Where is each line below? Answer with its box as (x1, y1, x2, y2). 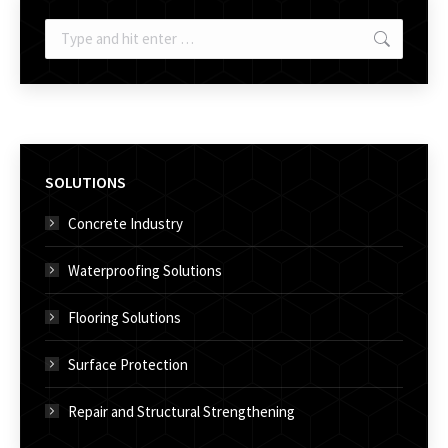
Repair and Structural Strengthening (68, 401, 295, 421)
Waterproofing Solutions (68, 260, 222, 280)
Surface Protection (68, 354, 188, 374)
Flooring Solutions (68, 307, 181, 327)
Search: (44, 21, 90, 41)
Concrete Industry (68, 213, 183, 233)
